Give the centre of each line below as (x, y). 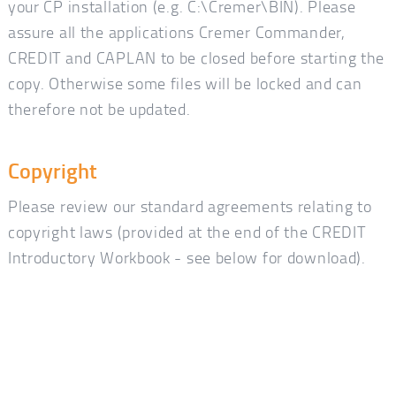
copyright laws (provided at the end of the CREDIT (187, 232)
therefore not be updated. (99, 108)
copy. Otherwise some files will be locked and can (185, 83)
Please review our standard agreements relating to (190, 206)
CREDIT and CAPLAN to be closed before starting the (196, 57)
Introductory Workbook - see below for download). (187, 258)
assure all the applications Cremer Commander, (176, 31)
